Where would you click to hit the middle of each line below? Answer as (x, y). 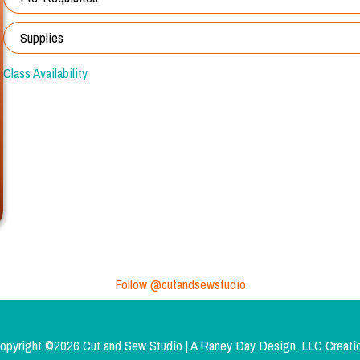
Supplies (42, 37)
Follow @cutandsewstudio (180, 284)
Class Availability (45, 72)
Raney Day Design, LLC (261, 345)
